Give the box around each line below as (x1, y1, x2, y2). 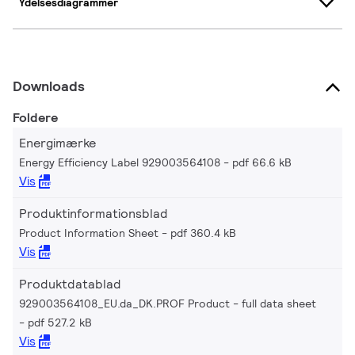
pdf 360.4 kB (170, 225, 236, 240)
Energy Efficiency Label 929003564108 (19, 155, 220, 170)
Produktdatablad (19, 275, 121, 292)
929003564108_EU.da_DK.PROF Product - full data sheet (19, 296, 316, 311)
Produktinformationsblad (19, 204, 168, 222)
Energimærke (19, 134, 96, 151)
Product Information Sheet (19, 225, 158, 240)
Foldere (13, 109, 58, 126)
